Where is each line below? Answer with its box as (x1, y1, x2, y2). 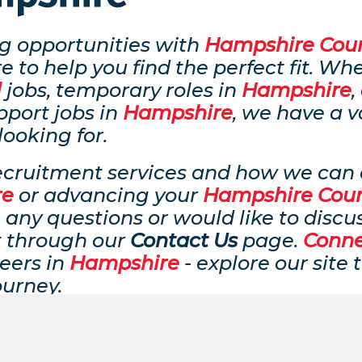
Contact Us (130, 228, 238, 252)
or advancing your (14, 183, 203, 207)
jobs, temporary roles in (2, 78, 242, 102)
